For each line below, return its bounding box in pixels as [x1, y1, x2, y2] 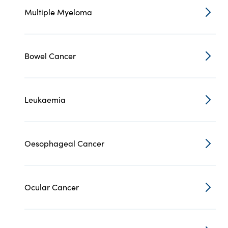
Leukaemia [24, 94, 66, 105]
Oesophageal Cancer [24, 138, 104, 149]
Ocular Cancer [24, 182, 79, 192]
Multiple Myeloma [24, 7, 92, 17]
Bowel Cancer [24, 50, 76, 61]
